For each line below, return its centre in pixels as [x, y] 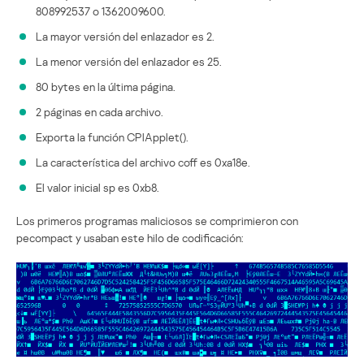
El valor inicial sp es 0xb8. [97, 188]
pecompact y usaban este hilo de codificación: [130, 238]
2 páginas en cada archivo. [100, 112]
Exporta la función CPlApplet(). [112, 137]
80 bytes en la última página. [106, 87]
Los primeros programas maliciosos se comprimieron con [157, 221]
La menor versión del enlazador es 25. [129, 62]
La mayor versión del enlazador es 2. [125, 37]
